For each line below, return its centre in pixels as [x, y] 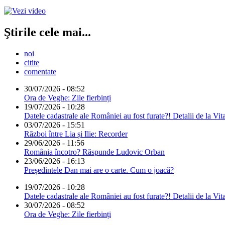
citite [32, 62]
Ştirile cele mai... [47, 32]
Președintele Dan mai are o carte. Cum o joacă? [99, 170]
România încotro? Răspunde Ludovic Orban [94, 152]
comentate [40, 71]
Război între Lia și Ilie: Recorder [76, 134]
